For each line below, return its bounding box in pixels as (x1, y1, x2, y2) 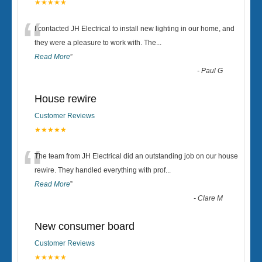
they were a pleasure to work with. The (35, 39, 156, 47)
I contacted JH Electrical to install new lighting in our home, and (35, 25, 235, 33)
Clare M (198, 194, 223, 202)
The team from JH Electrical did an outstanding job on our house (35, 152, 238, 160)
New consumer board (35, 220, 135, 232)
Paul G (201, 67, 223, 75)
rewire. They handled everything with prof (35, 166, 166, 174)
